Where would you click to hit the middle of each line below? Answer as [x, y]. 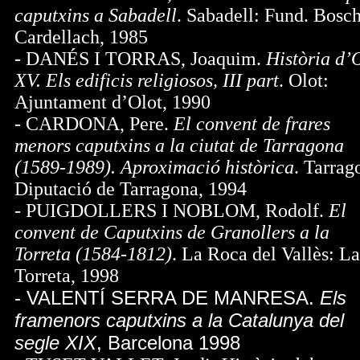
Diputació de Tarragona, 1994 [131, 189]
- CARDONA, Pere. [94, 124]
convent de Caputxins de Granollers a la [172, 232]
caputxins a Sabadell [96, 15]
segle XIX [55, 343]
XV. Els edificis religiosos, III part [147, 80]
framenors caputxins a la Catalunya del [179, 320]
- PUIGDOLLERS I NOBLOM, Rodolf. [172, 211]
